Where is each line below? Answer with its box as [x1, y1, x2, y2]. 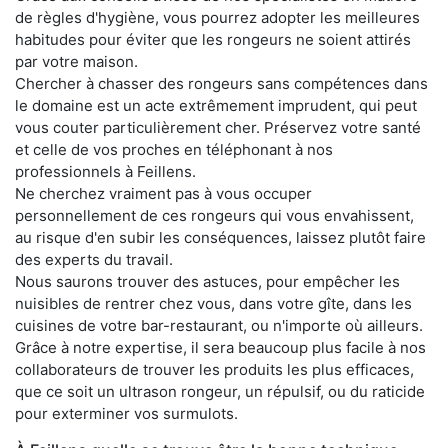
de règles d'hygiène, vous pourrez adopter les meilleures [15, 7, 420, 27]
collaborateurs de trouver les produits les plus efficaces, [15, 359, 414, 379]
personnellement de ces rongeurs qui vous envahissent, [15, 205, 414, 225]
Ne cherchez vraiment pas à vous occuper [15, 183, 312, 203]
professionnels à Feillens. [15, 161, 196, 181]
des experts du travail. [15, 249, 173, 269]
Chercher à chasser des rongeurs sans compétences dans [15, 73, 428, 93]
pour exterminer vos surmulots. [15, 403, 238, 423]
